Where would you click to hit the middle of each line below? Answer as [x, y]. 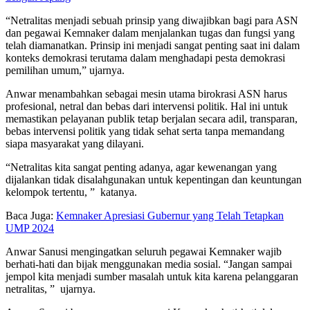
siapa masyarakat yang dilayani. [75, 143]
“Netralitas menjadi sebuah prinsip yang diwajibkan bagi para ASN [152, 20]
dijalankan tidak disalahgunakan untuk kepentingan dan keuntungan [154, 179]
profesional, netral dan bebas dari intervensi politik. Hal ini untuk [147, 106]
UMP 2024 [30, 228]
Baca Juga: [31, 215]
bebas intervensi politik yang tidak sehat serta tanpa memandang [145, 131]
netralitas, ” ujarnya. [51, 289]
